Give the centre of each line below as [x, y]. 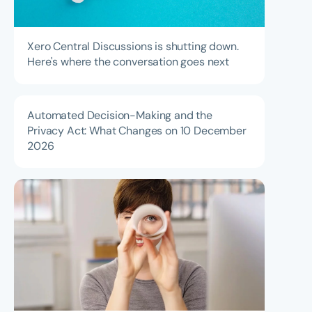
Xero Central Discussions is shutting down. [133, 47]
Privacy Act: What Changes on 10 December [137, 130]
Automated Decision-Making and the [120, 115]
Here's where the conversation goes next [128, 62]
